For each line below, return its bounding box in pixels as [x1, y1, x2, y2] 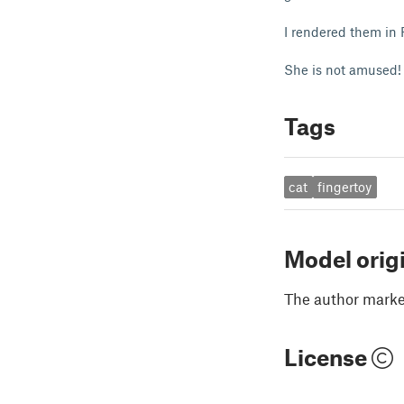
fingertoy [317, 179, 372, 196]
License [284, 343, 372, 371]
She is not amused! [284, 61, 401, 78]
